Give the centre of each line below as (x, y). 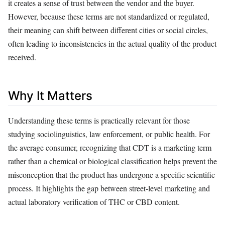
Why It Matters (50, 95)
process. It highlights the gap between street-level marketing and (109, 188)
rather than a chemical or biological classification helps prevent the (113, 161)
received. (22, 57)
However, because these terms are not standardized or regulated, (109, 16)
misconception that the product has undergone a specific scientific (111, 174)
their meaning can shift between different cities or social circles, (108, 30)
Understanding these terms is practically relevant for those (99, 120)
